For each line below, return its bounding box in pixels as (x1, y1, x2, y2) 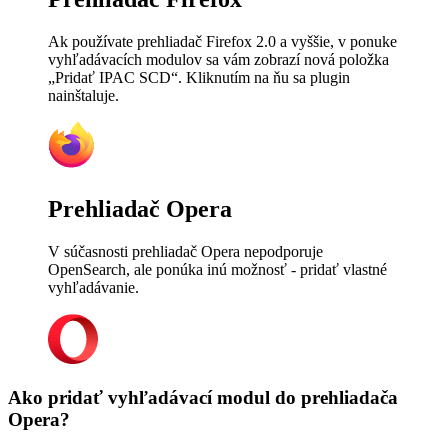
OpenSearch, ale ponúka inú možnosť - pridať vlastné (48, 260, 387, 278)
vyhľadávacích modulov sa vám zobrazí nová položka (48, 50, 389, 68)
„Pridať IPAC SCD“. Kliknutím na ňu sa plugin (48, 68, 350, 86)
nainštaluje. (48, 86, 119, 104)
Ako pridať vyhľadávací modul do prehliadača (8, 387, 398, 409)
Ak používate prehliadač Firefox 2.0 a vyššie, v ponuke (48, 32, 397, 50)
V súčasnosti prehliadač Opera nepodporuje (48, 242, 323, 260)
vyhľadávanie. (48, 278, 139, 296)
